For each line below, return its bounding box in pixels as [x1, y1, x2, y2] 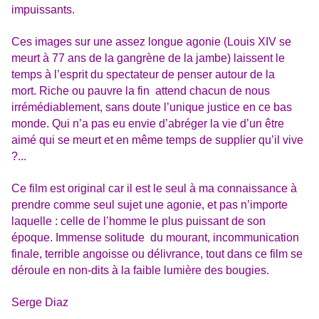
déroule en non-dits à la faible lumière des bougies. [11, 264, 269, 277]
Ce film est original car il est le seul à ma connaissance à [11, 182, 297, 195]
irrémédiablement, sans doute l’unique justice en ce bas [11, 101, 292, 114]
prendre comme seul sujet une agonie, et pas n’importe [11, 199, 288, 211]
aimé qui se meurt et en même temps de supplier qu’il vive [11, 134, 303, 147]
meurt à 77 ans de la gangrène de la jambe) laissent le [11, 52, 285, 65]
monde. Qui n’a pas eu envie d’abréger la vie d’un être [11, 117, 284, 130]
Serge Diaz [11, 296, 68, 309]
